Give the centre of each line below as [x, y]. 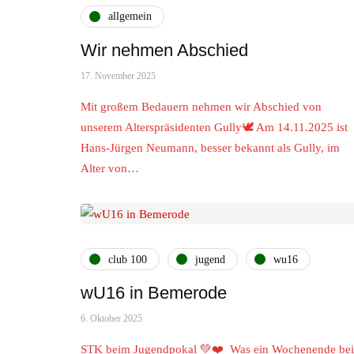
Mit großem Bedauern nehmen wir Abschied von [201, 106]
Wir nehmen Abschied [164, 50]
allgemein [130, 17]
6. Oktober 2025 [111, 319]
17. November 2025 [118, 75]
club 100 [128, 259]
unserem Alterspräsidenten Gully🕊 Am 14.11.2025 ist [214, 127]
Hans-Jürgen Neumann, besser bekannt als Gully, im [210, 147]
